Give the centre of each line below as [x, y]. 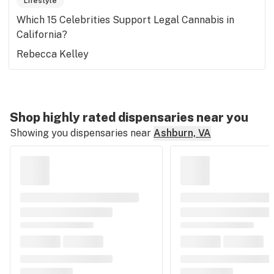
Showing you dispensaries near [80, 133]
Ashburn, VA [182, 133]
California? [42, 35]
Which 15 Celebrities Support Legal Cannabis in [125, 20]
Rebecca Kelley [53, 54]
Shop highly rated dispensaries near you [129, 117]
